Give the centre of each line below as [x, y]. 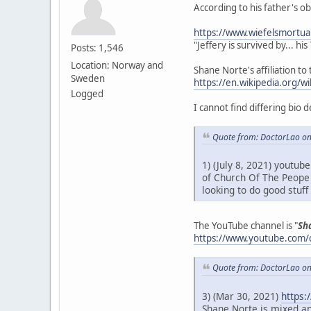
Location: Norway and [117, 65]
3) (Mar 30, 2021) [242, 296]
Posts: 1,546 [97, 48]
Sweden [88, 78]
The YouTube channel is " [246, 226]
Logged [87, 93]
